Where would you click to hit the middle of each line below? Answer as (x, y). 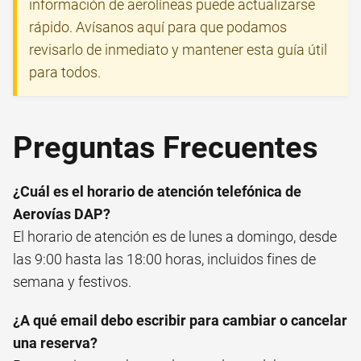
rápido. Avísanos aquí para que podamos (158, 27)
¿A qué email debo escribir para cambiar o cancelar (180, 320)
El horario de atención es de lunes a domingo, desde (175, 236)
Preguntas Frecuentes (166, 147)
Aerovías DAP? (62, 214)
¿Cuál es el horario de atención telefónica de (157, 191)
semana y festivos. (72, 281)
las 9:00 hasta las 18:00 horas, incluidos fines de (164, 259)
